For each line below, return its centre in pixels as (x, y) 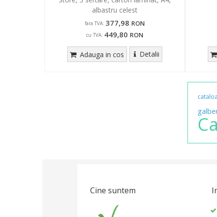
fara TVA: (94, 23)
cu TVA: (94, 35)
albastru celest (115, 10)
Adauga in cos (101, 54)
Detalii (149, 54)
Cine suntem (113, 190)
